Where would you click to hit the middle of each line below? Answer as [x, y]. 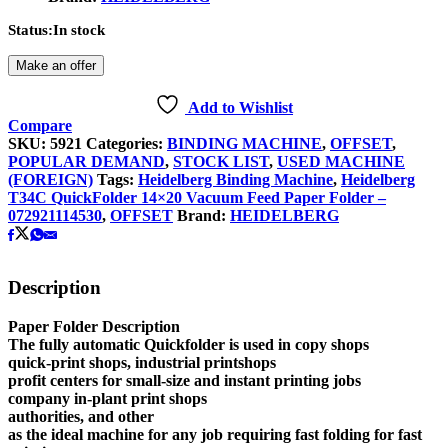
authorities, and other [81, 417]
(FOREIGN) [50, 180]
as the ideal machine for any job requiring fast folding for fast [215, 435]
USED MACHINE [341, 162]
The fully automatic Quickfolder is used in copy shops [188, 345]
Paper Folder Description [94, 327]
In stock [79, 30]
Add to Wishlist [240, 108]
